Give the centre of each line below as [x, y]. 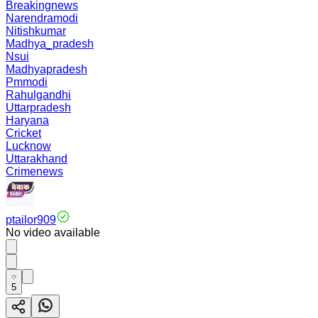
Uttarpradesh [38, 108]
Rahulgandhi [38, 95]
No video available [53, 232]
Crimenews [34, 171]
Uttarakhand [37, 159]
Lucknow [28, 146]
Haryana [27, 120]
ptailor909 [31, 220]
